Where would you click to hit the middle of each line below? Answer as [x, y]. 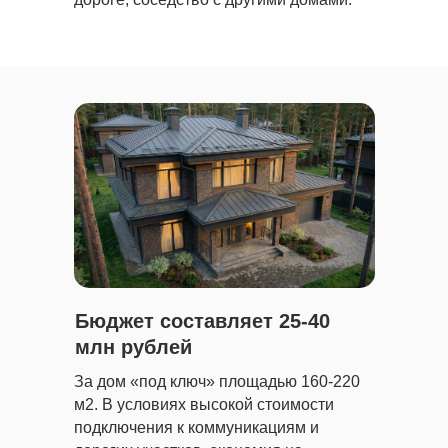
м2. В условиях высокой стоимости [204, 404]
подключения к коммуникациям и [196, 427]
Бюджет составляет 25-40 [202, 321]
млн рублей [133, 347]
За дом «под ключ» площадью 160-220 [217, 381]
